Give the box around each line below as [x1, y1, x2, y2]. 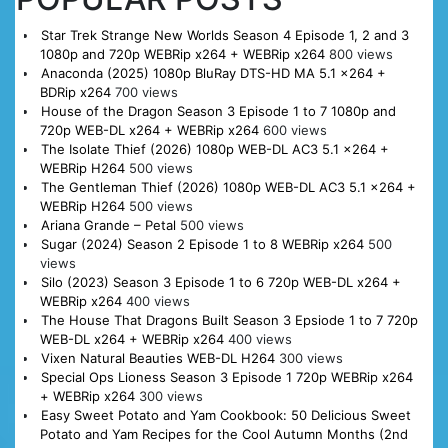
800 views [328, 46, 393, 63]
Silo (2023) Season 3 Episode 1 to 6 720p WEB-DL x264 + [40, 274, 401, 291]
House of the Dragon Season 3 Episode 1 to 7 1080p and [40, 103, 396, 120]
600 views [262, 122, 327, 139]
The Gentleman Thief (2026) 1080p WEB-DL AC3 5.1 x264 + [40, 179, 416, 196]
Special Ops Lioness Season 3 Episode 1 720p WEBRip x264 [40, 369, 413, 386]
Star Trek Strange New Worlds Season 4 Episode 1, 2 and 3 [40, 27, 409, 44]
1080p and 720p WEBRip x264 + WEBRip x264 [39, 46, 325, 63]
